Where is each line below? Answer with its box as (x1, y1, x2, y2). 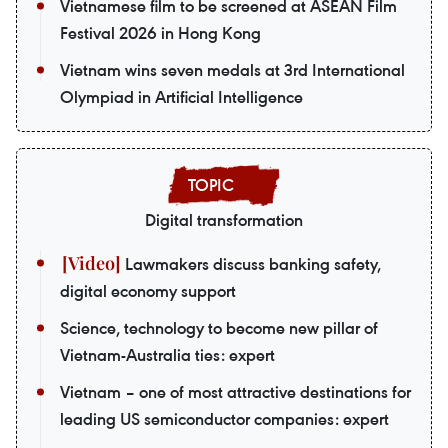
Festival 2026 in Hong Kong (60, 21, 261, 44)
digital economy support (60, 279, 236, 302)
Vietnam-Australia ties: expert (60, 343, 275, 366)
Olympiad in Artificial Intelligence (60, 85, 303, 108)
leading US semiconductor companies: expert (60, 407, 389, 430)
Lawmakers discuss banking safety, (121, 252, 381, 275)
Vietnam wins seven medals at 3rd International (60, 58, 405, 81)
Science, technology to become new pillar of (60, 316, 378, 339)
